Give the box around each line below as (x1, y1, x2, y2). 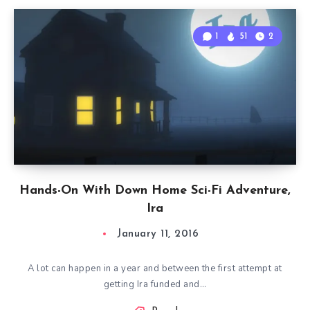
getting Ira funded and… (103, 278, 207, 291)
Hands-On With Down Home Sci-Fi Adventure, (19, 184, 291, 197)
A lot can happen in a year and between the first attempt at (28, 262, 282, 275)
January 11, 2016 (117, 229, 199, 239)
